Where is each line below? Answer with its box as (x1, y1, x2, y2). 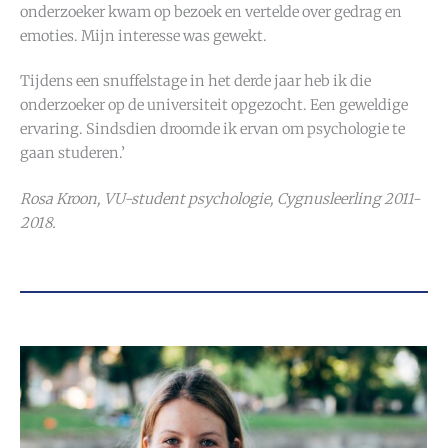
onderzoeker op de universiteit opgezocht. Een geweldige (20, 96, 408, 115)
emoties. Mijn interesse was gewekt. (20, 26, 267, 45)
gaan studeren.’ (20, 144, 125, 163)
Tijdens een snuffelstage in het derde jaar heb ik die (20, 72, 371, 91)
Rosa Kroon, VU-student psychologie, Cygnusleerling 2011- (20, 190, 420, 209)
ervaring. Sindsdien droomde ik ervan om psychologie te (20, 120, 405, 139)
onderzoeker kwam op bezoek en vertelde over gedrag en (20, 2, 402, 21)
